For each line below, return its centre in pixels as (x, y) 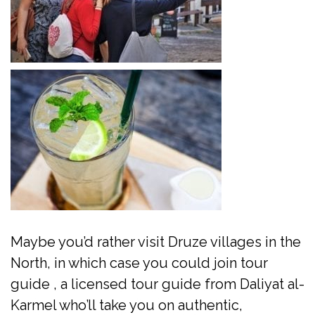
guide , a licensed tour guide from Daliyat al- (157, 284)
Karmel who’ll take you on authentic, (127, 305)
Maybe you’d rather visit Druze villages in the (156, 242)
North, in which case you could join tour (139, 263)
